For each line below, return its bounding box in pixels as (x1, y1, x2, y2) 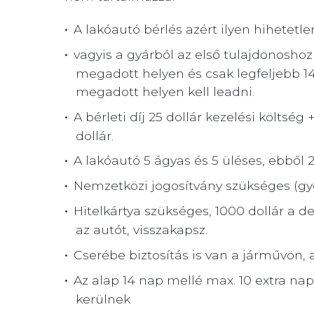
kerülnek (75, 292, 130, 307)
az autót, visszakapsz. (75, 222, 207, 238)
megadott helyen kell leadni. (75, 84, 254, 100)
